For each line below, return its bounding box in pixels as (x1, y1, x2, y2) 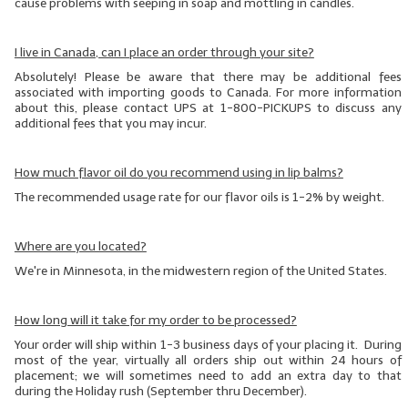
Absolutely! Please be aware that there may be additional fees (14, 69, 402, 86)
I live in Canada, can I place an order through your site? (14, 45, 314, 61)
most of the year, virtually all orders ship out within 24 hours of (14, 352, 402, 369)
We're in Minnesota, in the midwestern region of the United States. (14, 263, 390, 280)
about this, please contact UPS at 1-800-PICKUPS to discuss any (14, 100, 402, 117)
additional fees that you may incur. (14, 116, 207, 132)
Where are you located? (14, 239, 147, 255)
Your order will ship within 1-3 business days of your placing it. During (14, 337, 402, 353)
